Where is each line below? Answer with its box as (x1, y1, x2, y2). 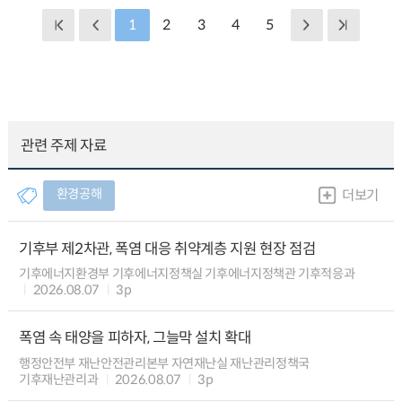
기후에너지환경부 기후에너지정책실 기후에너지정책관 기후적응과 (18, 265, 355, 282)
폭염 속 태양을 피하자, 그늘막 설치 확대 (18, 328, 251, 348)
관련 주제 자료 (21, 135, 107, 155)
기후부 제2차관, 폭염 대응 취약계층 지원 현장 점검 (18, 239, 316, 258)
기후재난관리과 (18, 371, 99, 388)
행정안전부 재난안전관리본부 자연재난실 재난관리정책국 (18, 354, 310, 371)
